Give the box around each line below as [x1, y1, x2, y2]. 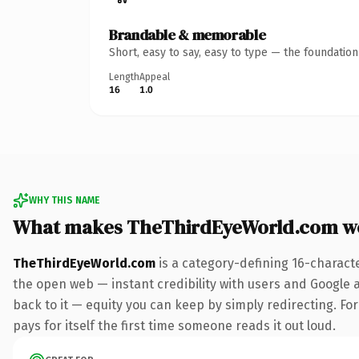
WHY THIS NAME [29, 194, 99, 206]
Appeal [139, 71, 170, 83]
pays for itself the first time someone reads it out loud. [13, 317, 336, 333]
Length [109, 71, 139, 83]
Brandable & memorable [109, 24, 266, 45]
